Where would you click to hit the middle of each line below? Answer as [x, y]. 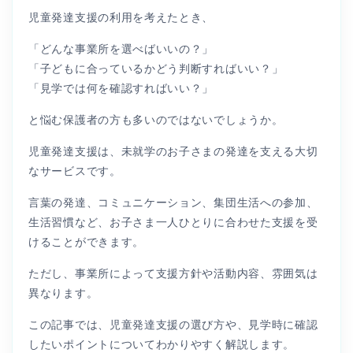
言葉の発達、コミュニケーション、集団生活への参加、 [173, 202]
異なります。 [63, 293]
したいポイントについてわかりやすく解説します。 [162, 344]
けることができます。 [86, 242]
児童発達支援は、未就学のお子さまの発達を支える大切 [173, 151]
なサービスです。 [75, 171]
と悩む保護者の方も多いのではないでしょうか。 [156, 119]
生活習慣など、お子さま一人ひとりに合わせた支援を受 [173, 222]
